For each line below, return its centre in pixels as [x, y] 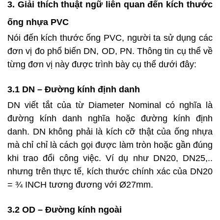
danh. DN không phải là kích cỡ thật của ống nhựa [110, 132]
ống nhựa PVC [38, 22]
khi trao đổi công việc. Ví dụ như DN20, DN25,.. [110, 158]
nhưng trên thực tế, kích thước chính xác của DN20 [110, 172]
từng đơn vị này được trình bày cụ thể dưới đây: [102, 65]
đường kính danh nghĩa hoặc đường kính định [110, 119]
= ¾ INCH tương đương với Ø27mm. [80, 185]
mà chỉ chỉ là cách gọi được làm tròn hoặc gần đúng [110, 145]
